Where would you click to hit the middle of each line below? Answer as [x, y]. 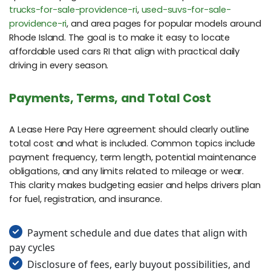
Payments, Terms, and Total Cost [110, 98]
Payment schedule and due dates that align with [137, 233]
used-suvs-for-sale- [186, 9]
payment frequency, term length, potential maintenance [133, 158]
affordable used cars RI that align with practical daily [124, 51]
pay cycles [32, 248]
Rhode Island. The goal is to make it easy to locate [119, 37]
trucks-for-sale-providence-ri [73, 9]
